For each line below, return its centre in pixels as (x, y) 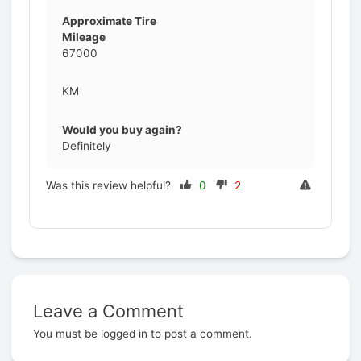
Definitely (87, 145)
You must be (67, 334)
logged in (124, 334)
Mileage (84, 37)
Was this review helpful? (110, 185)
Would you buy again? (122, 129)
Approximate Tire (110, 21)
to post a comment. (200, 334)
